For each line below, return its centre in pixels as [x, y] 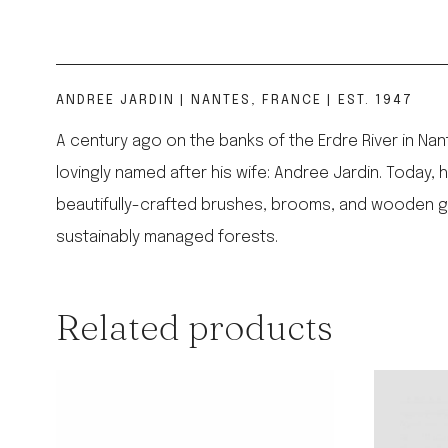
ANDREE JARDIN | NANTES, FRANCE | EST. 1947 [234, 101]
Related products [194, 327]
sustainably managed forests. [167, 238]
